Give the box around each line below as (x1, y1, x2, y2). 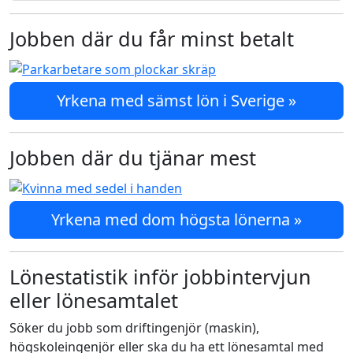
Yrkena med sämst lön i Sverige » (57, 90, 296, 111)
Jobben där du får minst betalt (9, 25, 294, 52)
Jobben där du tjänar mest (9, 144, 256, 171)
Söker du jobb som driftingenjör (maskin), (9, 319, 259, 336)
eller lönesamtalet (9, 287, 178, 314)
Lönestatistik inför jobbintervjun (9, 263, 311, 290)
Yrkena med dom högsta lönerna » (51, 209, 302, 230)
